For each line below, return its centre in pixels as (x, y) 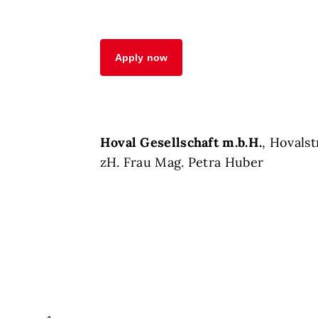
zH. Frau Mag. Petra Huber (182, 163)
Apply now (141, 58)
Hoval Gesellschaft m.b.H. (181, 143)
